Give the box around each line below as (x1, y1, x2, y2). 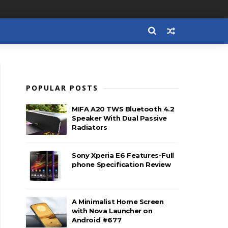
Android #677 (72, 216, 122, 224)
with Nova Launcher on (72, 207, 153, 215)
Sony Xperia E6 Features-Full (72, 151, 174, 159)
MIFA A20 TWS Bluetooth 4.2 (72, 105, 175, 113)
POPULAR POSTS (26, 83, 98, 93)
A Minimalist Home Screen (72, 197, 164, 206)
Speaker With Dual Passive (72, 114, 167, 122)
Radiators (72, 123, 107, 131)
